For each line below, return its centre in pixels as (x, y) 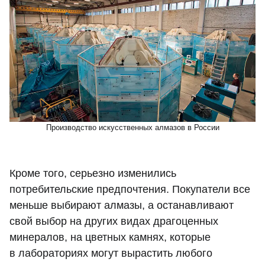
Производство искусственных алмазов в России (132, 128)
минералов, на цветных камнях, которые (110, 237)
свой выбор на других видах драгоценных (114, 222)
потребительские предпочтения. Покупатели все (130, 190)
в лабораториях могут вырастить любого (111, 253)
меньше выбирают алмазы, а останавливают (122, 206)
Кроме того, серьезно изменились (93, 174)
